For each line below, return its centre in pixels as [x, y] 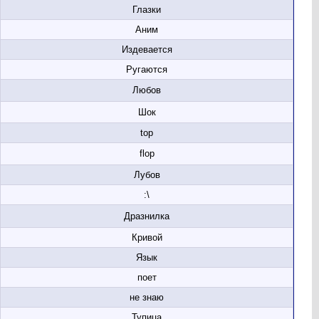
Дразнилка [147, 216]
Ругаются [147, 69]
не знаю [147, 297]
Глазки [147, 10]
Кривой [147, 237]
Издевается [147, 49]
